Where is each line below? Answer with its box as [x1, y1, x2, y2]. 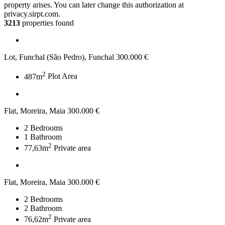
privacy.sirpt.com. [4, 10, 60, 19]
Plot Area [48, 72, 77, 81]
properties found [20, 19, 74, 28]
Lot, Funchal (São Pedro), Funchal [4, 53, 114, 62]
